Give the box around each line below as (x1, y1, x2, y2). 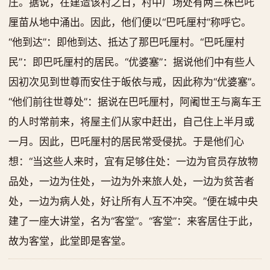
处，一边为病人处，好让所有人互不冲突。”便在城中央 (8, 195, 258, 207)
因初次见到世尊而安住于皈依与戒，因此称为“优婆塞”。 (8, 76, 262, 88)
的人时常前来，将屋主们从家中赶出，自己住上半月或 (8, 116, 254, 128)
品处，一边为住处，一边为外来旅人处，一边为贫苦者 (8, 175, 254, 187)
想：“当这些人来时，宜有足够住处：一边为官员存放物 (8, 155, 258, 168)
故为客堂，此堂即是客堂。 (8, 235, 131, 247)
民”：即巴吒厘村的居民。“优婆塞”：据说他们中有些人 (8, 56, 255, 68)
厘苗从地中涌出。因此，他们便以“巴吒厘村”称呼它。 (8, 16, 251, 28)
